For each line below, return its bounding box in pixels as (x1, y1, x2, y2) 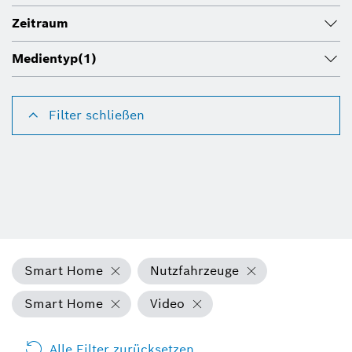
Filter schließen (49, 107, 145, 124)
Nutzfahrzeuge (150, 262, 239, 280)
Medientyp (12, 50, 78, 68)
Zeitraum (12, 15, 68, 32)
